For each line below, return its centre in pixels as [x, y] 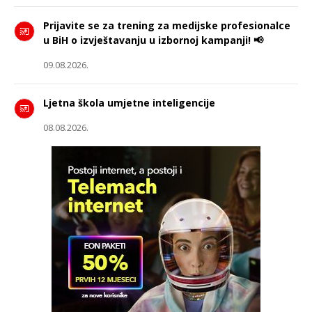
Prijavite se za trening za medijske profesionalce [167, 26]
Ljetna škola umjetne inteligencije [129, 103]
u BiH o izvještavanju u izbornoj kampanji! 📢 [153, 40]
